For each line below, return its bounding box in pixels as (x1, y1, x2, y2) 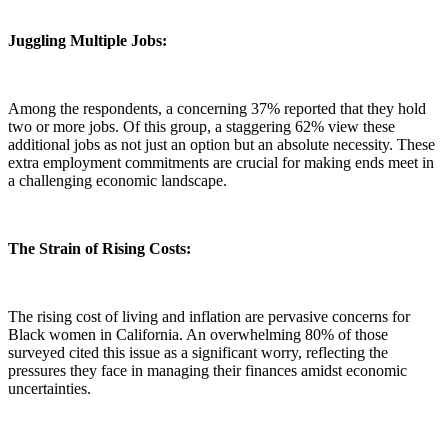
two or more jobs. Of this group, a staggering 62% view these (8, 117, 395, 135)
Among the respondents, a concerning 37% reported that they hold (8, 99, 426, 117)
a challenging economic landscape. (8, 171, 227, 189)
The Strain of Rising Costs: (8, 239, 191, 257)
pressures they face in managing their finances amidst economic (8, 361, 407, 379)
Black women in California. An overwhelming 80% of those (8, 325, 388, 343)
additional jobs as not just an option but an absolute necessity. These (8, 135, 435, 153)
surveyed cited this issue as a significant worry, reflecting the (8, 343, 388, 361)
